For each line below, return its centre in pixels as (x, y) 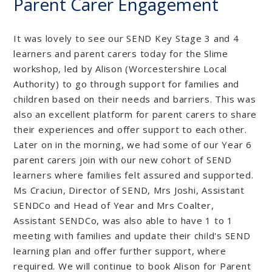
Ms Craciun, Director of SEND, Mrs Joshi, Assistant (129, 190)
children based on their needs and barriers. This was (135, 99)
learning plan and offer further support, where (120, 250)
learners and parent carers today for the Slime (121, 53)
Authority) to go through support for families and (127, 83)
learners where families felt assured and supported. (134, 175)
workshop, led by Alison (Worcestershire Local (121, 68)
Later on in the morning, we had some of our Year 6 (133, 144)
